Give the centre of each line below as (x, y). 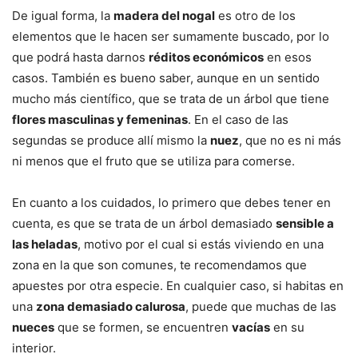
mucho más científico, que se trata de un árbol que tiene (171, 99)
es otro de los (255, 16)
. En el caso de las (238, 120)
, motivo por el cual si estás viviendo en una (201, 245)
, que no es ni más (290, 141)
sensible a (305, 224)
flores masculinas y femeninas (100, 120)
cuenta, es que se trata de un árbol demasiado (144, 224)
